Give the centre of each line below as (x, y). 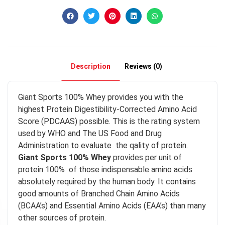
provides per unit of (146, 157)
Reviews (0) (143, 66)
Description (91, 66)
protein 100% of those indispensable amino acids (105, 169)
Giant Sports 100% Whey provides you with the (101, 97)
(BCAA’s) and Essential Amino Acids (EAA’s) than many (112, 205)
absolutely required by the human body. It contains (108, 181)
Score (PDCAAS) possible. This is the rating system (109, 121)
